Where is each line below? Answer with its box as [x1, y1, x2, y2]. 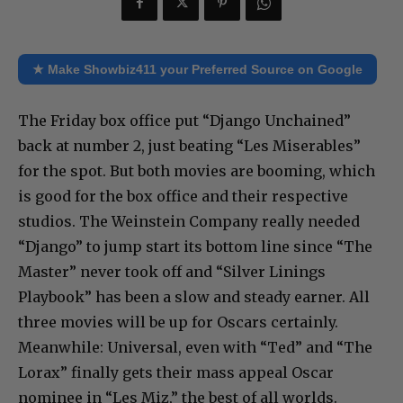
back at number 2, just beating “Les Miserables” [18, 137, 361, 156]
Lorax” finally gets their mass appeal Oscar [18, 363, 334, 382]
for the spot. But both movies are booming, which [18, 162, 375, 181]
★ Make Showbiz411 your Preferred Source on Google [32, 62, 363, 77]
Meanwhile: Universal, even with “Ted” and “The [18, 338, 372, 357]
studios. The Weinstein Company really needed [18, 212, 360, 231]
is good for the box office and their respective [18, 187, 348, 206]
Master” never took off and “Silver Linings [18, 263, 326, 282]
